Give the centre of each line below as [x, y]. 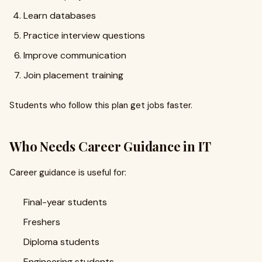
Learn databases [60, 15]
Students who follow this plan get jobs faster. [101, 105]
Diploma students [61, 242]
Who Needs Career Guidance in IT [111, 146]
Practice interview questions [84, 35]
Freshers [42, 222]
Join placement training [73, 75]
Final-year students [65, 202]
